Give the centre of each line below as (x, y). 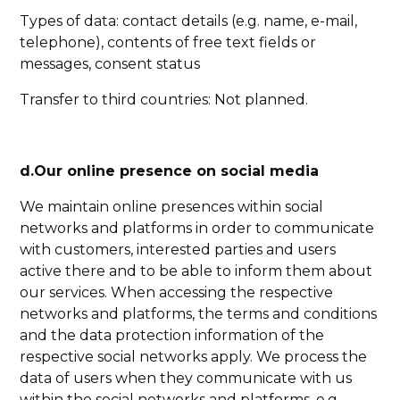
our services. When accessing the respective (177, 292)
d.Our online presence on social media (170, 171)
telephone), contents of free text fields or (168, 42)
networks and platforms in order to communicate (197, 228)
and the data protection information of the (172, 335)
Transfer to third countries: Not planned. (164, 100)
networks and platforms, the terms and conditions (199, 314)
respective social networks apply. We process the (194, 357)
